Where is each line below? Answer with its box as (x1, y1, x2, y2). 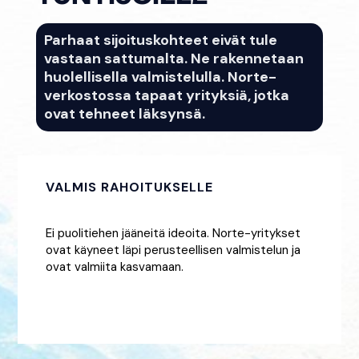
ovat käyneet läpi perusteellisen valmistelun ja (46, 241, 301, 258)
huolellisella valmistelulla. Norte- (43, 67, 276, 87)
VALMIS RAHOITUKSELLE (46, 178, 214, 196)
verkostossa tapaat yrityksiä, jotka (43, 85, 289, 105)
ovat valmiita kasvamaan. (46, 258, 184, 275)
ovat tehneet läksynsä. (43, 103, 205, 123)
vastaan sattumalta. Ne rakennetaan (43, 48, 304, 68)
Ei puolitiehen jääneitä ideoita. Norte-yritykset (46, 224, 301, 241)
